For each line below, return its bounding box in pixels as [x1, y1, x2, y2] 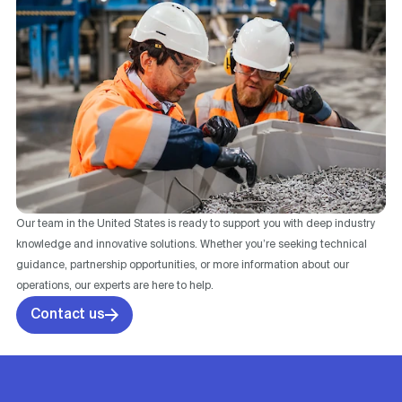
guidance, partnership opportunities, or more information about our [16, 258, 349, 271]
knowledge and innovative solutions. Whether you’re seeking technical [16, 238, 367, 250]
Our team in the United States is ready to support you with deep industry [16, 217, 375, 230]
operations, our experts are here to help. [16, 279, 214, 292]
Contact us [31, 306, 105, 322]
